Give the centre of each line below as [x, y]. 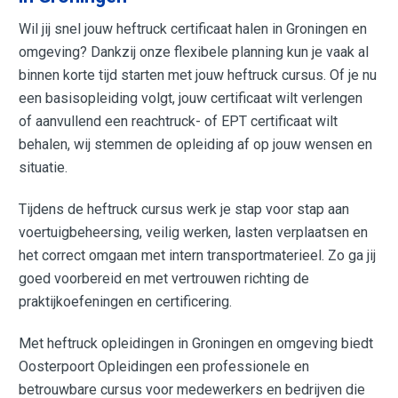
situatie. [44, 167]
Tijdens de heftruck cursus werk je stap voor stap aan [184, 210]
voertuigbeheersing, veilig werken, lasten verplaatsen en [194, 233]
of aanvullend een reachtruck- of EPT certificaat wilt [179, 121]
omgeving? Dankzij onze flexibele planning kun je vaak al [194, 52]
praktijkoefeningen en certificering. [126, 302]
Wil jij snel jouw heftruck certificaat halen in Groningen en [193, 28]
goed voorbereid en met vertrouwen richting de [164, 279]
